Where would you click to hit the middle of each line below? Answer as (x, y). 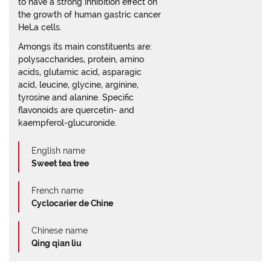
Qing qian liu (57, 243)
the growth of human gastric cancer (90, 15)
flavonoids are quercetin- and (76, 110)
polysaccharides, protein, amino (81, 59)
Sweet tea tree (60, 163)
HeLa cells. (40, 27)
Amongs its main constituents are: (85, 47)
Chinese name (60, 230)
